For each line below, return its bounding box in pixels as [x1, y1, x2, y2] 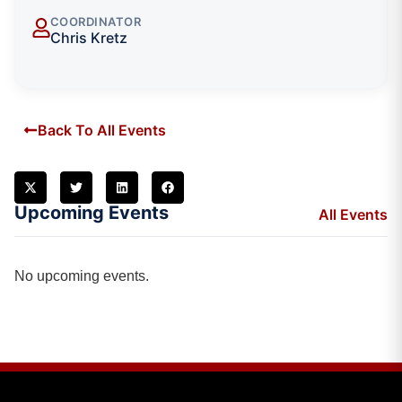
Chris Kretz [49, 28, 127, 47]
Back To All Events [38, 120, 166, 139]
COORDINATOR [49, 13, 142, 29]
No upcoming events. [14, 267, 149, 284]
